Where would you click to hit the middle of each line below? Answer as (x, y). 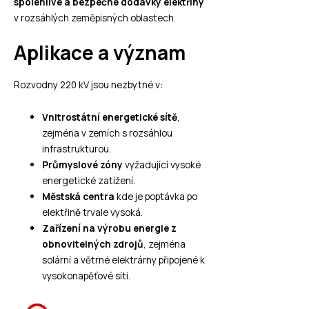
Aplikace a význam (100, 53)
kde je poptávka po (156, 196)
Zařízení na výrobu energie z (110, 228)
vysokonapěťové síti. (87, 275)
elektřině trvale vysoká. (93, 212)
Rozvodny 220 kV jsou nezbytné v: (88, 84)
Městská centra (79, 196)
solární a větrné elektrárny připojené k (124, 259)
